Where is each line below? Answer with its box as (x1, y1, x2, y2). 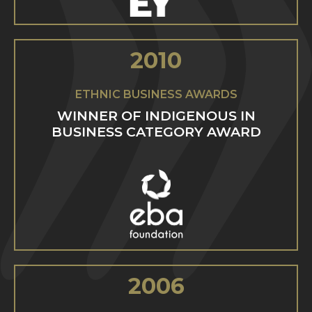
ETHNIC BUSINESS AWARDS (75, 87, 237, 101)
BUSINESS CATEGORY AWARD (51, 123, 261, 140)
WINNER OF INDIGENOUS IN (56, 107, 256, 124)
